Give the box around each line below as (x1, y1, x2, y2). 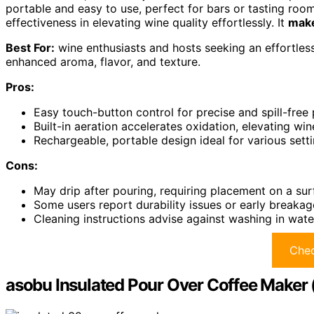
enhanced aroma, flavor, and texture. (6, 55, 200, 69)
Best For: (6, 41, 55, 55)
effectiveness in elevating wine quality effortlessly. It (6, 15, 288, 30)
